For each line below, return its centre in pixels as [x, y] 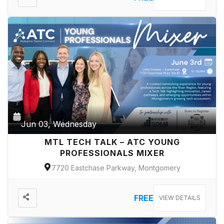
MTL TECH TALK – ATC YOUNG [112, 142]
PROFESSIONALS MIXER [112, 153]
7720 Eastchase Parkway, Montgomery [116, 167]
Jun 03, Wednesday [59, 124]
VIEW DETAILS [180, 198]
